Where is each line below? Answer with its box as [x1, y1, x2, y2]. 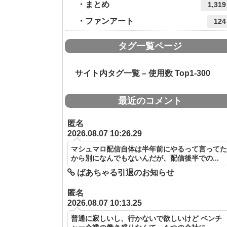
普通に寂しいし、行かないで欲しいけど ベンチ [71, 214, 222, 223]
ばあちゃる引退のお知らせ [75, 168, 175, 177]
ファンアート [85, 16, 134, 25]
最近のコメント [118, 95, 182, 106]
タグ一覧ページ [118, 41, 182, 51]
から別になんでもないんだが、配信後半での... [71, 154, 219, 162]
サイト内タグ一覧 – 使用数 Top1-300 [67, 68, 210, 78]
